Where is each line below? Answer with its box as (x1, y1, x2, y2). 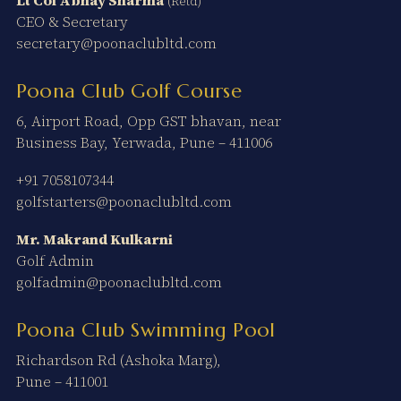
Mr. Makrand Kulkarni (15, 229, 173, 250)
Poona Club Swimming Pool (15, 318, 276, 343)
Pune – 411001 (15, 371, 108, 392)
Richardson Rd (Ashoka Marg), (15, 350, 221, 371)
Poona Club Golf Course (15, 78, 242, 103)
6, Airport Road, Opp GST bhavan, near (15, 110, 281, 131)
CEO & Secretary (15, 11, 128, 31)
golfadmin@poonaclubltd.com (15, 272, 222, 293)
